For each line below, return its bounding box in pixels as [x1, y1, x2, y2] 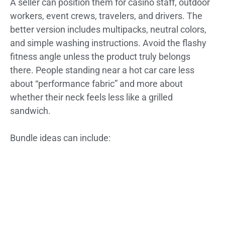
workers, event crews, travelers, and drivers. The [10, 11, 202, 21]
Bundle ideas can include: [10, 133, 110, 143]
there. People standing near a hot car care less [10, 65, 194, 75]
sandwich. [10, 105, 51, 116]
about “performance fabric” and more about [10, 78, 183, 89]
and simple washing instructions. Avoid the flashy [10, 38, 206, 48]
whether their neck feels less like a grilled [10, 92, 173, 102]
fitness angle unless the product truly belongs [10, 51, 190, 62]
